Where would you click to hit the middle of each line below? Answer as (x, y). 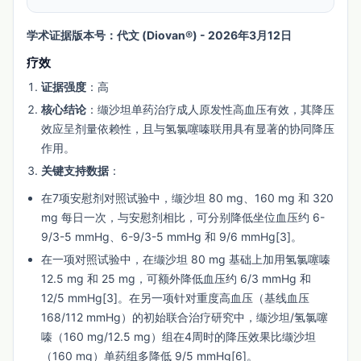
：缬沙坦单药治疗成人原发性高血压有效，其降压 (210, 109)
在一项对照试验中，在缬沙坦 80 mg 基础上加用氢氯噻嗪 (186, 259)
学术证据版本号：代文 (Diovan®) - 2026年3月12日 (159, 35)
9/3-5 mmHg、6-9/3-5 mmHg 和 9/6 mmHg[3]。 (172, 236)
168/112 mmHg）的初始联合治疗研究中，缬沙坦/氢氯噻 (185, 317)
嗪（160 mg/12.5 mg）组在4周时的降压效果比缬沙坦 (178, 336)
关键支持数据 (75, 170)
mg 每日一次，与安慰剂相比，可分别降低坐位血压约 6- (183, 217)
